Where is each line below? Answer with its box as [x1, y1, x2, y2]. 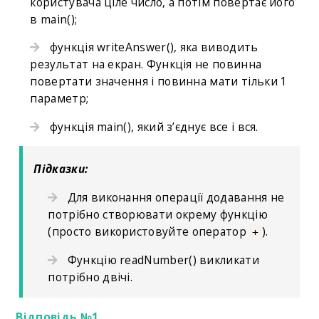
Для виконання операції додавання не [58, 189, 285, 205]
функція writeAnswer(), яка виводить [40, 39, 258, 56]
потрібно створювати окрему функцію [48, 206, 268, 222]
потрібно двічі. [48, 269, 133, 286]
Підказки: [33, 161, 88, 177]
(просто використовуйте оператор [48, 223, 250, 239]
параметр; [30, 90, 89, 107]
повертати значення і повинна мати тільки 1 [30, 73, 288, 90]
